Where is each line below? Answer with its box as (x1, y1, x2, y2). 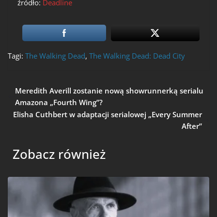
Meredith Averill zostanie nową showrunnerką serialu (15, 86, 203, 96)
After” (182, 121, 202, 131)
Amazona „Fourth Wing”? (15, 97, 103, 108)
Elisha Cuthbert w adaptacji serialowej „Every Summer (13, 109, 202, 120)
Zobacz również (13, 145, 106, 163)
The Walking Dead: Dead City (89, 51, 185, 61)
